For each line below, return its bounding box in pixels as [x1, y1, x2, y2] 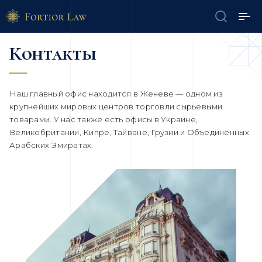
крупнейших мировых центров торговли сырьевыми [9, 102, 223, 111]
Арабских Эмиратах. [9, 140, 94, 150]
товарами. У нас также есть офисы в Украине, [9, 115, 198, 124]
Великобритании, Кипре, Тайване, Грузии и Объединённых [9, 127, 249, 137]
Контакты [9, 42, 96, 65]
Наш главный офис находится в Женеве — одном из [9, 89, 223, 98]
